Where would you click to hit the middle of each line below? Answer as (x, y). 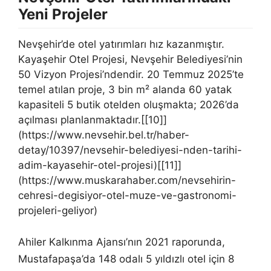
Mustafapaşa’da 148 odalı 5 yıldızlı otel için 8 (126, 259)
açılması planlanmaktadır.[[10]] (93, 119)
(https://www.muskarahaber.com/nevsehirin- (127, 180)
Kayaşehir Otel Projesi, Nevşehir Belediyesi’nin (130, 59)
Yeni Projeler (63, 14)
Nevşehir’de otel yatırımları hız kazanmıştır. (121, 44)
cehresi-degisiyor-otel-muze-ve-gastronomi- (127, 195)
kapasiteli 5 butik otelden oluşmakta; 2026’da (129, 104)
